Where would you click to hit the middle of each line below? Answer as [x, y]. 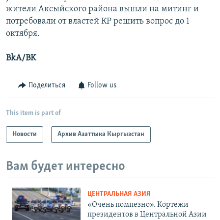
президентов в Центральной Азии [147, 215]
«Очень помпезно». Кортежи [138, 205]
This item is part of [33, 113]
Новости [25, 134]
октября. [23, 34]
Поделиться [47, 86]
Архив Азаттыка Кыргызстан [101, 134]
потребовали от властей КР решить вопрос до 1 [98, 22]
